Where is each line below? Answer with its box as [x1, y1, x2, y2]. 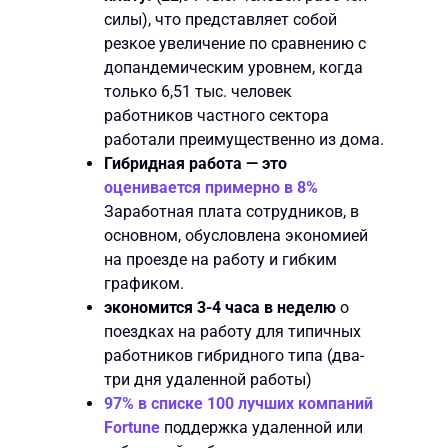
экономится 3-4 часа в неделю [104, 297, 336, 317]
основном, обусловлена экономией [104, 225, 368, 245]
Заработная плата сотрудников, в [104, 201, 359, 221]
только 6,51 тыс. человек [104, 81, 292, 101]
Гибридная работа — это [104, 153, 287, 173]
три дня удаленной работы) [104, 369, 312, 389]
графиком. [104, 273, 184, 293]
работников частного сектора [104, 105, 329, 125]
